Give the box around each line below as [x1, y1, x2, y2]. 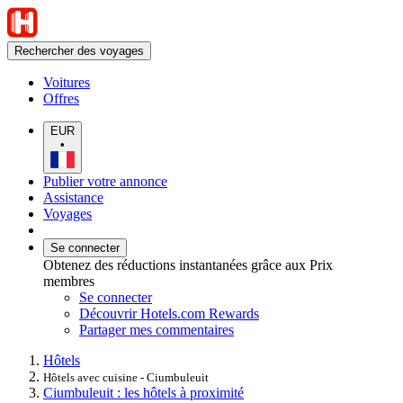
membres [43, 273, 94, 289]
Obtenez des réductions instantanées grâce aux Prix [43, 256, 333, 273]
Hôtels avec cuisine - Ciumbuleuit [43, 370, 209, 384]
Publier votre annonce [43, 173, 167, 189]
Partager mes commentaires [79, 321, 234, 337]
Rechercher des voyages [14, 44, 144, 58]
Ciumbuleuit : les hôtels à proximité [43, 384, 244, 400]
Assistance [43, 189, 103, 205]
